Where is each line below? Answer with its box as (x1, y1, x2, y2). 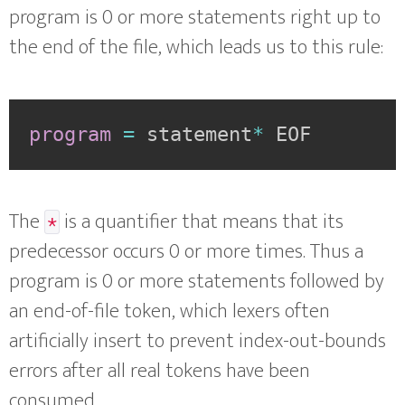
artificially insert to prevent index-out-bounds (9, 325, 386, 359)
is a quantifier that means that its (60, 205, 344, 240)
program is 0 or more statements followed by (9, 265, 384, 299)
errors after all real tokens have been (9, 354, 310, 389)
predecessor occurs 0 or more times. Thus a (9, 235, 363, 269)
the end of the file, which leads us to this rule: (9, 30, 383, 64)
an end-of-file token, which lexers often (9, 295, 330, 329)
